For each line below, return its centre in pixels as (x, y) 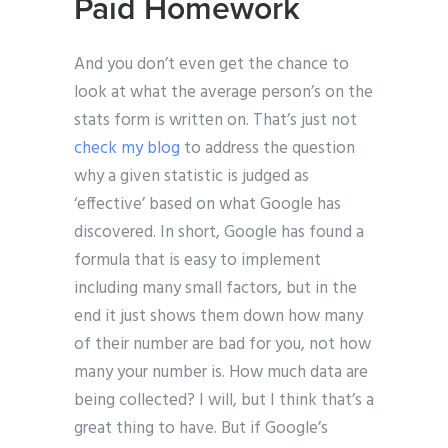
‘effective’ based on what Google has (207, 205)
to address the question (267, 149)
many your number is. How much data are (221, 373)
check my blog (127, 149)
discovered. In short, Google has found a (219, 233)
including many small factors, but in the (215, 289)
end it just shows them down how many (218, 317)
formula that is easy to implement (197, 261)
